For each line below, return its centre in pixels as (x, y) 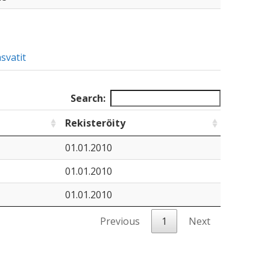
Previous (120, 221)
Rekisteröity (95, 123)
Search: (88, 98)
